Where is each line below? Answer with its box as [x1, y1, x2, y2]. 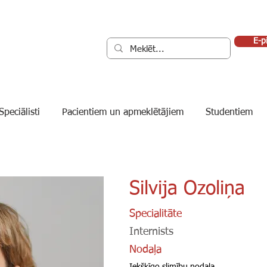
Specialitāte [129, 209, 182, 219]
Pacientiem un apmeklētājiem [62, 108, 184, 117]
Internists [129, 226, 173, 237]
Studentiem [206, 108, 253, 117]
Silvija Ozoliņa [129, 179, 245, 198]
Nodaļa [129, 244, 162, 255]
